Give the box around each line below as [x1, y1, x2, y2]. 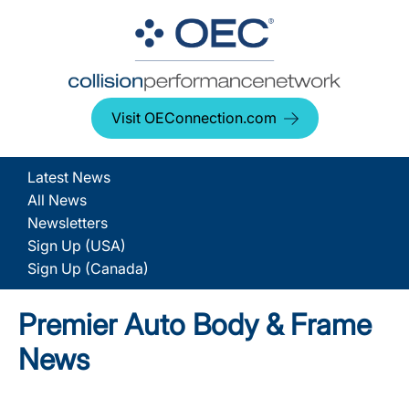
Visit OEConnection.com [110, 109, 277, 127]
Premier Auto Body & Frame [18, 307, 372, 342]
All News [27, 191, 87, 209]
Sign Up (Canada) [27, 259, 149, 278]
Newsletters [27, 214, 108, 232]
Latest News [27, 168, 110, 186]
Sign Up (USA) [27, 236, 126, 255]
